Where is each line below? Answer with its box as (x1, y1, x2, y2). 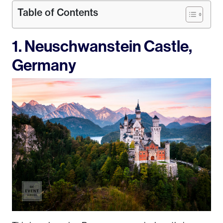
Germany (12, 55, 76, 75)
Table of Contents (17, 6, 98, 19)
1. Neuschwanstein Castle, (12, 36, 192, 56)
